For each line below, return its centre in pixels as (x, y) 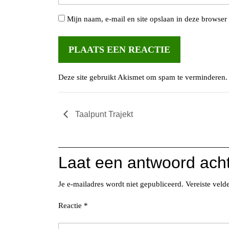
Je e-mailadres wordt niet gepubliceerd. (121, 184)
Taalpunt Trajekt (103, 114)
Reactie (71, 205)
